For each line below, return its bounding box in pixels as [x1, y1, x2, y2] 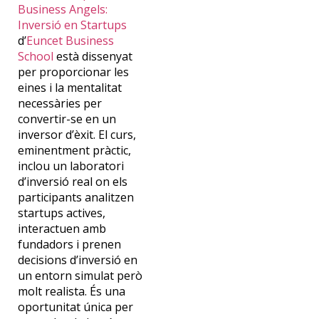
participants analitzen [17, 189, 134, 205]
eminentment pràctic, [17, 142, 131, 158]
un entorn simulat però [17, 267, 142, 283]
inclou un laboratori [17, 157, 124, 174]
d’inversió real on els [17, 173, 127, 189]
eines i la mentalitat [17, 79, 122, 95]
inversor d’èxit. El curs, [17, 126, 136, 142]
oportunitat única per [17, 298, 133, 315]
